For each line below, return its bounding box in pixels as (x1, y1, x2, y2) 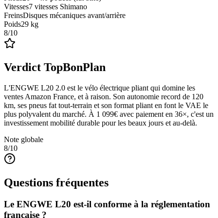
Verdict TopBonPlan (4, 61, 106, 74)
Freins (4, 11, 23, 20)
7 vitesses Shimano (29, 2, 87, 11)
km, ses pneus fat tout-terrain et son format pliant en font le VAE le (4, 101, 208, 109)
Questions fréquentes (4, 176, 109, 189)
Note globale (4, 135, 43, 144)
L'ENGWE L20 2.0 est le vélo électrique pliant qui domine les (4, 83, 195, 92)
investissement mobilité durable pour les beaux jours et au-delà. (4, 118, 197, 127)
